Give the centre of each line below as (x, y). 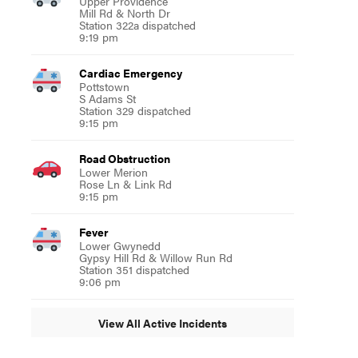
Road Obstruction (124, 158)
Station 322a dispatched (137, 25)
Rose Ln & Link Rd (125, 184)
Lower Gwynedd (119, 245)
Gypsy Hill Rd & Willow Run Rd (155, 257)
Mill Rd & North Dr (124, 13)
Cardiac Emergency (130, 73)
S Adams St (107, 98)
